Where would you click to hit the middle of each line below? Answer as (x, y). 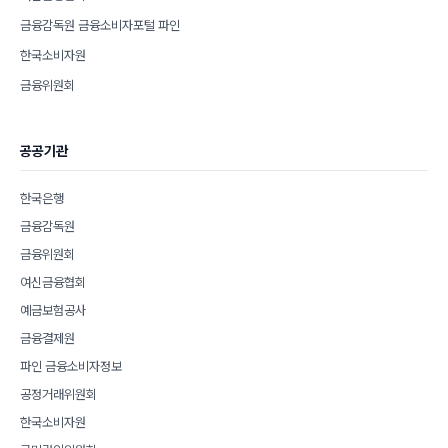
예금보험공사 (53, 311)
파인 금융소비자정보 (71, 367)
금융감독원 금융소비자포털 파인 (100, 26)
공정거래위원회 (58, 395)
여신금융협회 (53, 283)
